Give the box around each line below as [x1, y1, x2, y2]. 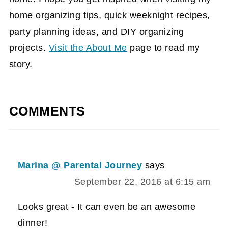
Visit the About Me [48, 42, 127, 53]
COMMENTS [9, 104, 85, 118]
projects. [9, 42, 49, 53]
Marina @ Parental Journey [17, 160, 142, 170]
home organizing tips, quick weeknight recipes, [9, 10, 210, 20]
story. [9, 59, 33, 69]
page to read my [127, 42, 200, 53]
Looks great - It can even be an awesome [17, 201, 196, 212]
